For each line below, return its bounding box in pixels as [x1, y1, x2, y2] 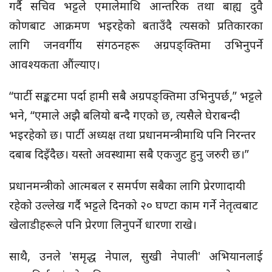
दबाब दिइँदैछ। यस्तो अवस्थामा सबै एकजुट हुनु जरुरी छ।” [9, 146, 249, 162]
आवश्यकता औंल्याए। [9, 56, 100, 72]
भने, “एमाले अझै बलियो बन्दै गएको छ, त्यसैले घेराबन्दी [9, 107, 240, 123]
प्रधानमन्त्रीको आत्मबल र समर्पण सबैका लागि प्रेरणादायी [9, 178, 245, 194]
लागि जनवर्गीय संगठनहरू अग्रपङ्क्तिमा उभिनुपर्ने [9, 37, 263, 53]
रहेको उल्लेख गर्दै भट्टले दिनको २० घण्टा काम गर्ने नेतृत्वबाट [9, 197, 258, 213]
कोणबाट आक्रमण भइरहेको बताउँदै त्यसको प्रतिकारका [9, 18, 263, 33]
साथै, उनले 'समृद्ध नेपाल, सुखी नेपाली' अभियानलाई [9, 248, 263, 264]
